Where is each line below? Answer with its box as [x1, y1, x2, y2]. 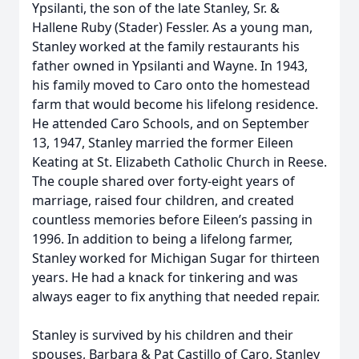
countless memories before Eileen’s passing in [32, 211, 313, 228]
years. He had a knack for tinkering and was [32, 268, 298, 286]
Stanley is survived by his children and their [32, 326, 293, 344]
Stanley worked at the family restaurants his [32, 38, 300, 55]
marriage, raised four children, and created [32, 192, 294, 209]
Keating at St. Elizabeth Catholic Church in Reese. [32, 153, 327, 171]
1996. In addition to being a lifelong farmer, [32, 230, 292, 248]
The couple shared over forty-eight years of [32, 172, 295, 190]
